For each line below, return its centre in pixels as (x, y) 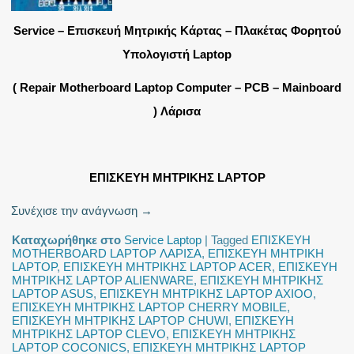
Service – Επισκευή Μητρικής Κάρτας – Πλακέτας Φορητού (177, 31)
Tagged (230, 240)
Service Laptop (163, 240)
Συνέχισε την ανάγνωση (76, 211)
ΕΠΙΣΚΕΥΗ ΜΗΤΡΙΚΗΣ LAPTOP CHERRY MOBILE (150, 307)
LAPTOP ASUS (53, 294)
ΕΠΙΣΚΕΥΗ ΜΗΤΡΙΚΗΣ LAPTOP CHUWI (121, 321)
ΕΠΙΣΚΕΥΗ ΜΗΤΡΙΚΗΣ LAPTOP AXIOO (207, 294)
